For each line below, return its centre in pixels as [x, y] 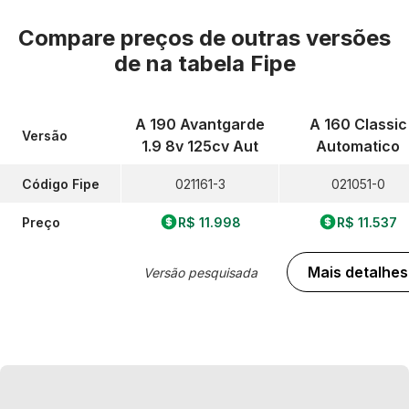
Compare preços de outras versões [204, 38]
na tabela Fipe [220, 63]
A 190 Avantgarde [200, 124]
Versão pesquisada [200, 272]
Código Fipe [61, 184]
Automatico [358, 146]
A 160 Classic [358, 124]
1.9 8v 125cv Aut [200, 146]
